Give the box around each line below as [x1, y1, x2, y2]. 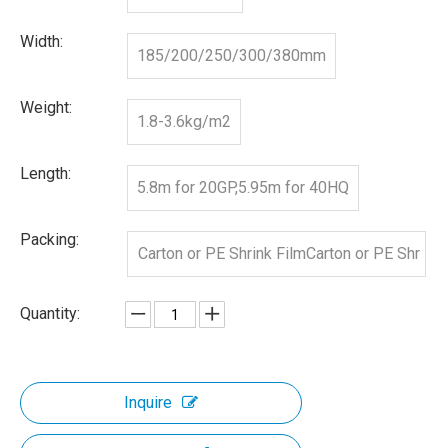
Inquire [124, 393, 172, 412]
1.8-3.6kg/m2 [137, 112, 231, 131]
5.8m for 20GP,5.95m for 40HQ [137, 178, 349, 197]
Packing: [20, 230, 79, 249]
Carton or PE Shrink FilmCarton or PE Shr [138, 244, 420, 263]
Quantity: [20, 304, 80, 323]
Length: [20, 164, 71, 183]
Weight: [20, 98, 72, 117]
